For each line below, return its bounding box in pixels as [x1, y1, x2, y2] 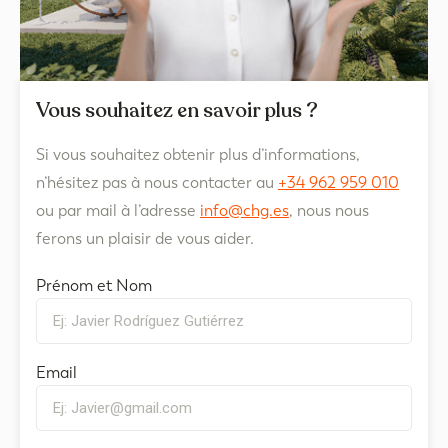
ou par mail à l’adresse [36, 200, 200, 220]
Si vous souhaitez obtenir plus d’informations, [36, 144, 360, 164]
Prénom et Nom [36, 275, 152, 295]
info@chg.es [200, 200, 289, 220]
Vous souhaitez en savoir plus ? [36, 96, 318, 124]
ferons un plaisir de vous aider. [36, 228, 254, 248]
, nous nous [289, 200, 369, 220]
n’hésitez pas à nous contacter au [36, 172, 278, 192]
